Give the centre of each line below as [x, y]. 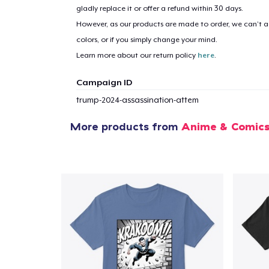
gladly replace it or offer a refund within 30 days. [159, 8]
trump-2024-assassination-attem [137, 100]
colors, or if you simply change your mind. [147, 39]
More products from [126, 126]
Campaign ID [104, 82]
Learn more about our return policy [137, 55]
